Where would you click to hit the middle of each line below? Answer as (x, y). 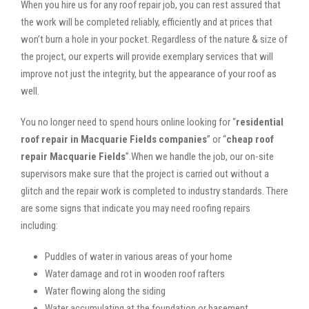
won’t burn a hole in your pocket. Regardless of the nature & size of (154, 39)
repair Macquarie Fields (73, 156)
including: (39, 225)
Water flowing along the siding (105, 291)
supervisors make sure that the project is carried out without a (145, 173)
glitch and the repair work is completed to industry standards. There (154, 191)
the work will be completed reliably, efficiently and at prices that (147, 22)
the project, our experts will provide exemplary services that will (147, 56)
